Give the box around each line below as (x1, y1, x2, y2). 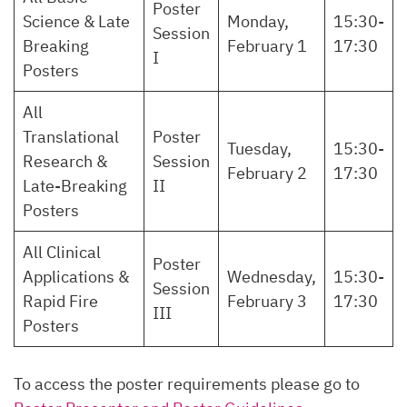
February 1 (227, 35, 307, 56)
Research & (23, 151, 107, 172)
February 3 (227, 291, 307, 312)
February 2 (227, 163, 307, 184)
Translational (23, 126, 119, 147)
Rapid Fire (23, 291, 98, 312)
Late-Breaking (23, 175, 127, 196)
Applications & (23, 266, 129, 287)
